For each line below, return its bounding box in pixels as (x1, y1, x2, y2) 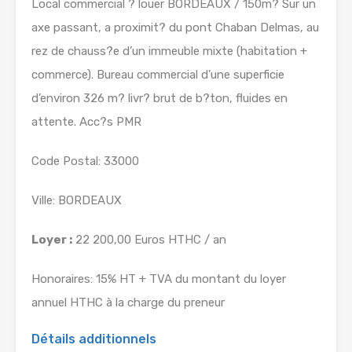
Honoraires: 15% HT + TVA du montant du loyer (31, 272, 286, 287)
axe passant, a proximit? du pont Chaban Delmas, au (31, 20, 319, 35)
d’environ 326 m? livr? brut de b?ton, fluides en (31, 91, 288, 106)
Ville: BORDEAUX (31, 193, 122, 208)
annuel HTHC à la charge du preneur (31, 295, 225, 310)
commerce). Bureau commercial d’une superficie (31, 68, 284, 82)
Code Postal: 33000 (31, 154, 139, 169)
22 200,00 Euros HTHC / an (72, 233, 226, 247)
